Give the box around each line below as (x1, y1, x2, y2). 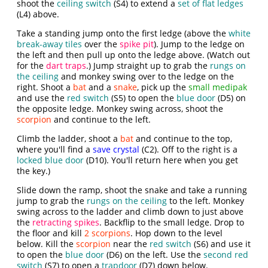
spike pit (120, 38, 154, 50)
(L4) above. (17, 8, 60, 20)
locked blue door (17, 154, 84, 166)
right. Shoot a (17, 81, 74, 93)
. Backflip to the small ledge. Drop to (99, 217, 245, 228)
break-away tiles (17, 38, 83, 50)
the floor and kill (17, 227, 85, 239)
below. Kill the (17, 238, 77, 249)
